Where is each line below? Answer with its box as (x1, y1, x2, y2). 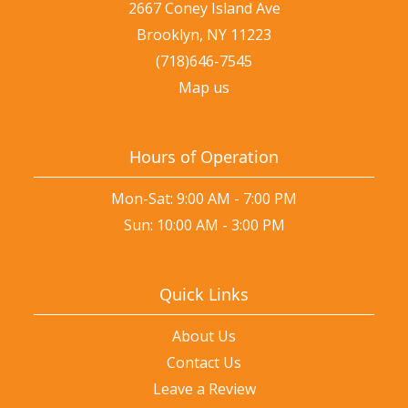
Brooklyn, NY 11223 (137, 25, 271, 46)
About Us (172, 326, 236, 347)
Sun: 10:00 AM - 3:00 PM (123, 215, 285, 236)
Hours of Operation (129, 146, 279, 168)
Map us (178, 77, 229, 98)
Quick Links (159, 283, 249, 306)
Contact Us (167, 352, 241, 373)
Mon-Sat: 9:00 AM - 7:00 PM (111, 189, 297, 209)
